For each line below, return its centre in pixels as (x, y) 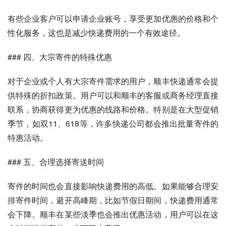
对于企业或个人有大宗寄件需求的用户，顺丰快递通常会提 (113, 81)
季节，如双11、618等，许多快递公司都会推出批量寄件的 (113, 123)
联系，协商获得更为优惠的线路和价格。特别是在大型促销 (113, 109)
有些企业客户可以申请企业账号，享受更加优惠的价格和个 (113, 18)
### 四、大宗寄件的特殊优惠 (60, 57)
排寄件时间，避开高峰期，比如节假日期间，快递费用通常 (113, 200)
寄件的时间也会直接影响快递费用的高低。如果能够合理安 (113, 186)
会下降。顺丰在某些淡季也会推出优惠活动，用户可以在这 (113, 214)
